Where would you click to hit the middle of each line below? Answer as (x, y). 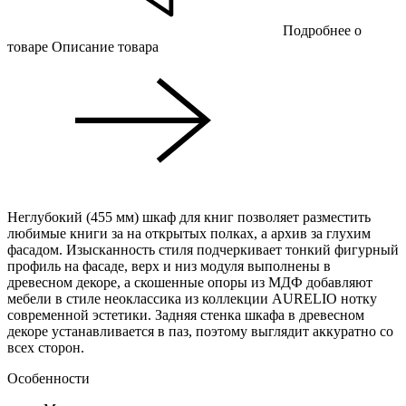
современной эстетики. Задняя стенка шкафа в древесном (186, 314)
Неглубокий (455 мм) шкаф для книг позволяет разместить (189, 217)
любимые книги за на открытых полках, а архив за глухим (189, 233)
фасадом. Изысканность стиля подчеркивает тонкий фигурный (203, 249)
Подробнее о (322, 30)
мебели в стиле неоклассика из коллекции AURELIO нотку (192, 298)
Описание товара (105, 46)
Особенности (48, 378)
